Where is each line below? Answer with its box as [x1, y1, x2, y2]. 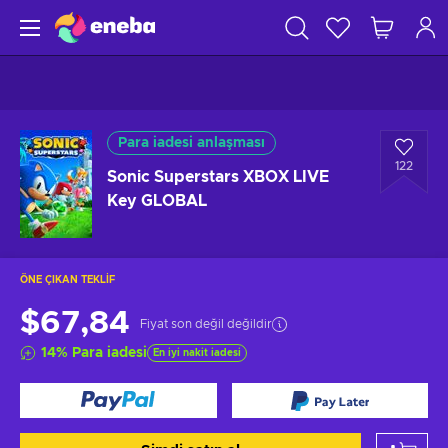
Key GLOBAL [107, 193, 207, 209]
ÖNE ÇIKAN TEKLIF [20, 275, 115, 285]
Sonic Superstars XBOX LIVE [107, 169, 329, 185]
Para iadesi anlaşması [118, 136, 265, 150]
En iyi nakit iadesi [153, 348, 241, 358]
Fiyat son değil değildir [140, 318, 272, 330]
